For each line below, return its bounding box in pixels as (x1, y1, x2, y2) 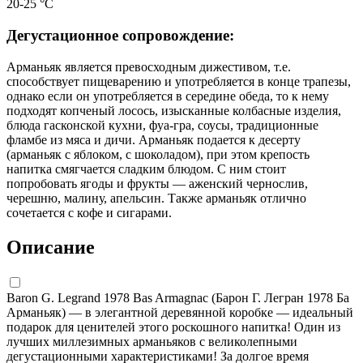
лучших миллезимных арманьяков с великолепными (6, 334, 297, 348)
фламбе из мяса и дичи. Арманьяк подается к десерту (6, 132, 301, 147)
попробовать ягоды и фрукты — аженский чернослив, (6, 176, 308, 190)
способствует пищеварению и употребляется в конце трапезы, (6, 74, 351, 88)
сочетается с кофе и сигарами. (6, 205, 172, 220)
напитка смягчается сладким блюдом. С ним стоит (6, 161, 286, 176)
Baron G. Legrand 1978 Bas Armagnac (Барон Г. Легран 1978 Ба (6, 290, 349, 305)
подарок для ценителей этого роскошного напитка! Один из (6, 319, 340, 334)
